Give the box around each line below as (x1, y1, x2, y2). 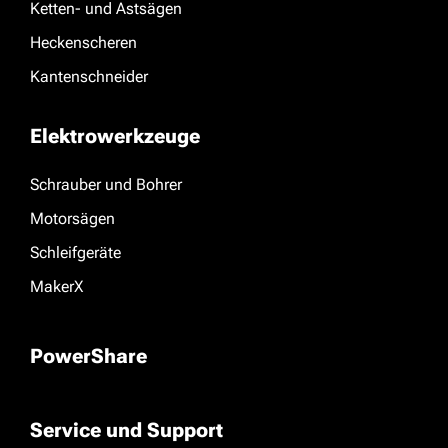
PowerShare (30, 344, 147, 368)
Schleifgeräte (30, 243, 121, 262)
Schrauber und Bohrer (30, 175, 182, 194)
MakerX (30, 277, 83, 296)
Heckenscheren (30, 33, 137, 52)
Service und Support (30, 418, 223, 442)
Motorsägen (30, 209, 115, 228)
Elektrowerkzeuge (30, 124, 200, 148)
